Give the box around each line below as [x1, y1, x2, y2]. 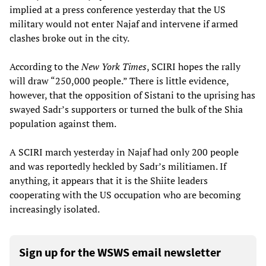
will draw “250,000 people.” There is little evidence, [9, 74, 229, 88]
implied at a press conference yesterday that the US [9, 3, 226, 17]
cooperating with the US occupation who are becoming [9, 188, 240, 202]
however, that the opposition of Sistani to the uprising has [9, 88, 255, 102]
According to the [9, 60, 81, 74]
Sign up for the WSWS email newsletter [19, 245, 221, 260]
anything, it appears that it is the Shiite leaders [9, 174, 208, 188]
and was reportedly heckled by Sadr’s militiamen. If [9, 160, 226, 173]
